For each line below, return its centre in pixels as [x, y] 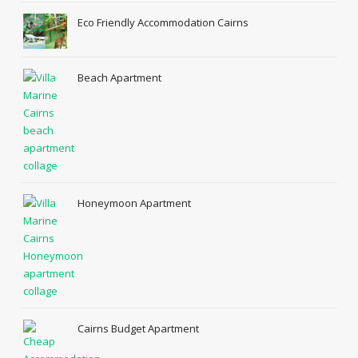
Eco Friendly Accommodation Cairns [163, 22]
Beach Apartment [120, 78]
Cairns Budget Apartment [139, 329]
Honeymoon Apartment [135, 203]
